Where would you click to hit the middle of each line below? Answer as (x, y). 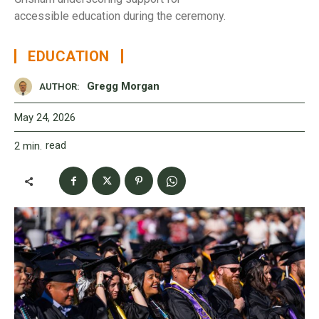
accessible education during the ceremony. (120, 16)
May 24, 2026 (45, 117)
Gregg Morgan (123, 87)
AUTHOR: (59, 87)
